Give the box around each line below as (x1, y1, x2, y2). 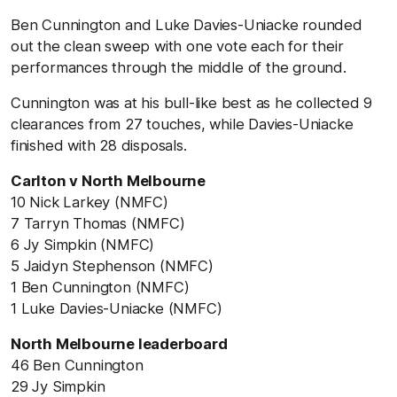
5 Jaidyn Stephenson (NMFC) (11, 257, 214, 275)
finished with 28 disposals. (11, 136, 187, 154)
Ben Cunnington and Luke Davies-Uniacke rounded (11, 16, 362, 34)
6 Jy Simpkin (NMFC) (11, 236, 155, 253)
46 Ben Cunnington (11, 356, 144, 374)
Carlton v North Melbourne (11, 172, 209, 190)
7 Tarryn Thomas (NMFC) (11, 214, 185, 232)
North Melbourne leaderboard (11, 335, 228, 353)
